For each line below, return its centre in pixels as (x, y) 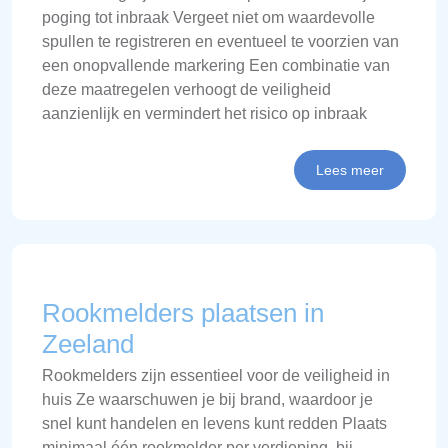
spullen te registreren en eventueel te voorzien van (220, 41)
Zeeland (88, 343)
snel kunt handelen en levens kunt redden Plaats (214, 423)
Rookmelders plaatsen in (183, 312)
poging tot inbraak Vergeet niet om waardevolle (208, 17)
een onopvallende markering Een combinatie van (216, 65)
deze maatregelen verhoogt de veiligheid (186, 89)
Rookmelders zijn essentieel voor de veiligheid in (216, 375)
